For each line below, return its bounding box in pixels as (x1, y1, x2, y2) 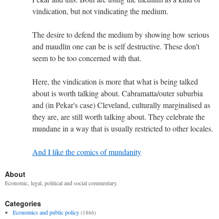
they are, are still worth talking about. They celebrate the (32, 111, 205, 122)
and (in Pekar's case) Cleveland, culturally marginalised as (32, 99, 210, 110)
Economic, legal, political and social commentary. (5, 178, 118, 187)
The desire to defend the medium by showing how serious (32, 29, 209, 40)
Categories (5, 198, 41, 208)
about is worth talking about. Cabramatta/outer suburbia (32, 88, 203, 98)
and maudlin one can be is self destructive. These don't (32, 41, 199, 51)
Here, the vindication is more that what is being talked (32, 76, 198, 87)
